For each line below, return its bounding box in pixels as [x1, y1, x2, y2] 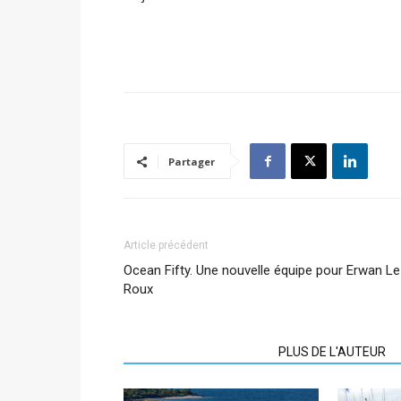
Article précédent [124, 239, 209, 252]
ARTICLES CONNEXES [134, 345, 257, 359]
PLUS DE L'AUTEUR [278, 345, 386, 359]
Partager [168, 155, 215, 168]
